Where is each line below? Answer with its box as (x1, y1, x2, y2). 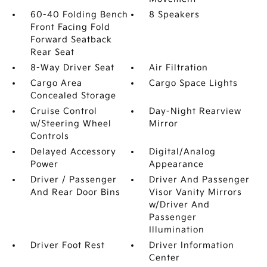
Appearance (149, 159, 204, 169)
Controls (30, 131, 69, 141)
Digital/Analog (149, 147, 216, 157)
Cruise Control (30, 106, 97, 116)
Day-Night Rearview (149, 106, 242, 116)
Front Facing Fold (30, 22, 110, 32)
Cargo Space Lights (149, 78, 238, 88)
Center (149, 253, 181, 263)
